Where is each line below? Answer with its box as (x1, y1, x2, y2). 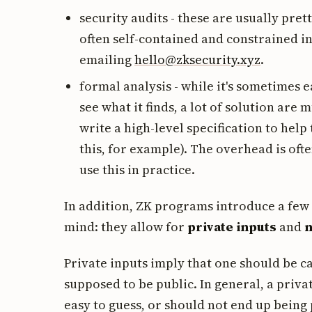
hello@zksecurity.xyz (134, 50, 260, 68)
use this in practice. (79, 160, 195, 178)
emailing (79, 50, 134, 68)
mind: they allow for (64, 217, 187, 235)
